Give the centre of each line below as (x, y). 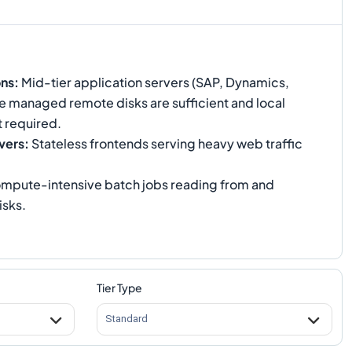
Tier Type (119, 287)
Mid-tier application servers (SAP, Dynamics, (154, 82)
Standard (126, 319)
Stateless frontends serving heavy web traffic (166, 143)
